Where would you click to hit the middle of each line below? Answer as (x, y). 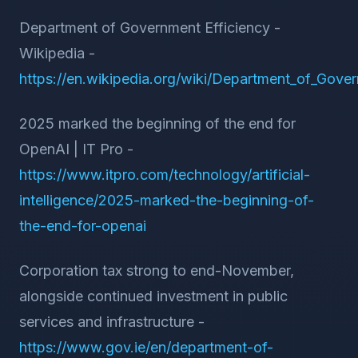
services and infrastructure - (112, 322)
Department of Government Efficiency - (150, 28)
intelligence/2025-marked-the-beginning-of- (167, 200)
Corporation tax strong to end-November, (157, 270)
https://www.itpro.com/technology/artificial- (165, 175)
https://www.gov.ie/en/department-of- (146, 347)
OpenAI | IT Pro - (76, 149)
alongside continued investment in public (153, 296)
